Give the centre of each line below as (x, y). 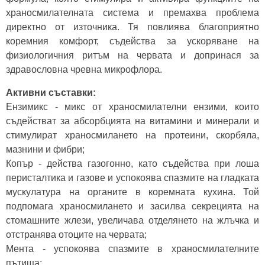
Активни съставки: (51, 93)
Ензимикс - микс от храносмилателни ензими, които (132, 107)
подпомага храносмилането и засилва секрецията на (132, 206)
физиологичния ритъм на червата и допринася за (132, 55)
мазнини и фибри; (45, 149)
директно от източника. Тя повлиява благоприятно (132, 27)
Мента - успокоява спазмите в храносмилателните (132, 249)
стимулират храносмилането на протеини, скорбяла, (132, 135)
